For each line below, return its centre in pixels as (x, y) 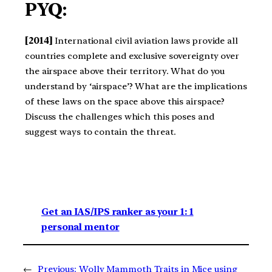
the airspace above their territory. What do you (125, 71)
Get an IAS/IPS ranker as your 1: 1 (117, 212)
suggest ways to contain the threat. (100, 132)
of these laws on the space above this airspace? (125, 102)
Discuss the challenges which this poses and (120, 117)
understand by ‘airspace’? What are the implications (136, 87)
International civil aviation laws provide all (145, 41)
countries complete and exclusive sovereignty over (132, 56)
